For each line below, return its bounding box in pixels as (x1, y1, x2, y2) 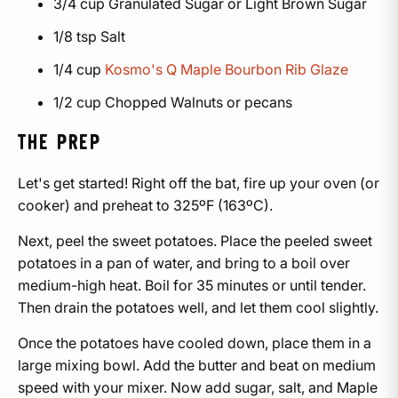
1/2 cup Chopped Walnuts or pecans (53, 92, 292, 111)
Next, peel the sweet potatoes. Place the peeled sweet (18, 231, 372, 250)
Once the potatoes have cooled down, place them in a (18, 333, 371, 352)
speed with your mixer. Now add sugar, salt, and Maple (18, 378, 378, 396)
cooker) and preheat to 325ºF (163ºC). (18, 195, 273, 214)
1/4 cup (53, 60, 105, 78)
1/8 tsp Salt (53, 27, 125, 45)
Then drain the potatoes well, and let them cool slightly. (18, 298, 378, 316)
